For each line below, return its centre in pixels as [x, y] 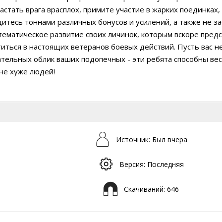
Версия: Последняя [151, 164]
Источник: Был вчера [151, 139]
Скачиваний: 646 [152, 189]
